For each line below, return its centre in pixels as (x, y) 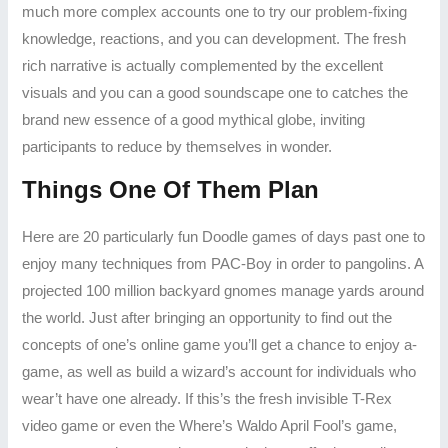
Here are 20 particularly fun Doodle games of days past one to (224, 236)
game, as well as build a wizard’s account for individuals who (219, 371)
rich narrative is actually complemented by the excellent (203, 66)
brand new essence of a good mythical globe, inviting (194, 120)
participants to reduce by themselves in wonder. (177, 147)
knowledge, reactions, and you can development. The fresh (214, 39)
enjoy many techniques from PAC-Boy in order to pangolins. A (223, 263)
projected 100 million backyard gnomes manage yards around (223, 290)
